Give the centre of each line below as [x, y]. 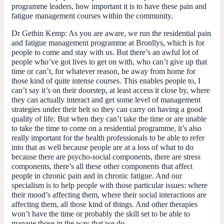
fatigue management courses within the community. [92, 15]
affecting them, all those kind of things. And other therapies [104, 204]
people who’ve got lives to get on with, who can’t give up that [109, 61]
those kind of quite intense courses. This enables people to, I [106, 80]
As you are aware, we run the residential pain [139, 33]
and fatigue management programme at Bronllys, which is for [108, 42]
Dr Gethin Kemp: [39, 33]
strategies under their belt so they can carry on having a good [107, 109]
